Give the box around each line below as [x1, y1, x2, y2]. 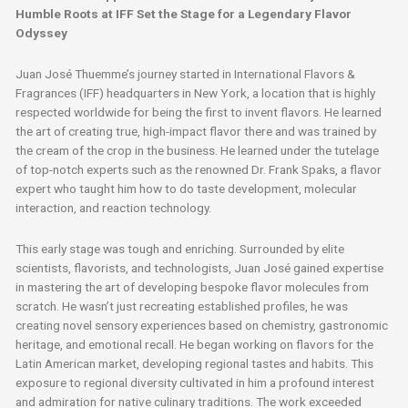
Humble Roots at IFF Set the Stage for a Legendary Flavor [15, 6, 352, 22]
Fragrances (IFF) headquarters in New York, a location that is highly [15, 86, 376, 100]
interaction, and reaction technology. [15, 200, 212, 215]
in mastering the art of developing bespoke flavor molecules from [15, 279, 370, 294]
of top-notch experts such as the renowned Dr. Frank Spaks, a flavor [15, 162, 382, 177]
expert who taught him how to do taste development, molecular [15, 181, 358, 196]
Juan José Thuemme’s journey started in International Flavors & [15, 66, 356, 81]
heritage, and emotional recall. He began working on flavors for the [15, 336, 374, 352]
